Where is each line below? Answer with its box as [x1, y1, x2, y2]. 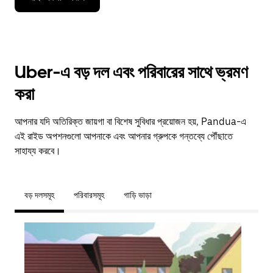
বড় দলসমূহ [24, 190, 54, 200]
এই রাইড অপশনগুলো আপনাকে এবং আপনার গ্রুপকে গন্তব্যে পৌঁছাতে [15, 130, 233, 142]
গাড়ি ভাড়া [124, 190, 152, 200]
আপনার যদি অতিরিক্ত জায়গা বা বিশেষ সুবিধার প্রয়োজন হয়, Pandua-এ [15, 116, 246, 127]
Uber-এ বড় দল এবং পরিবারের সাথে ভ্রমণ [15, 62, 248, 82]
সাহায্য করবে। [15, 145, 61, 157]
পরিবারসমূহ [74, 190, 104, 200]
